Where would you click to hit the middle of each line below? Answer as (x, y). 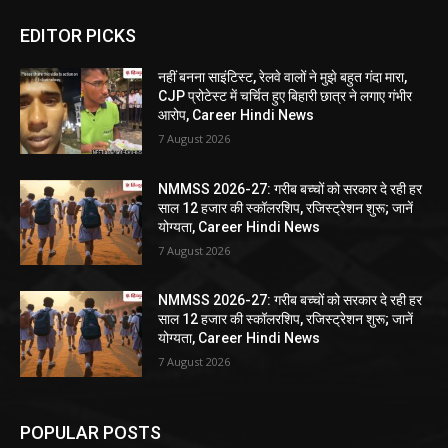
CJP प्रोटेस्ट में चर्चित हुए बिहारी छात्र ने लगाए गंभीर (285, 96)
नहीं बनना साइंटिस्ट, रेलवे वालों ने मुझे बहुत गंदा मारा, (283, 77)
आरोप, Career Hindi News (236, 115)
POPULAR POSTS (90, 433)
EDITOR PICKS (78, 36)
